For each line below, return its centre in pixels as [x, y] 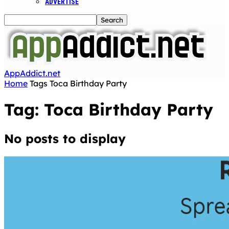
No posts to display [65, 138]
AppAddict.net [32, 73]
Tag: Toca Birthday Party [109, 110]
